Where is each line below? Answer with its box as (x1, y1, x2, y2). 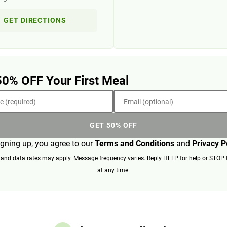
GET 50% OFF (89, 121, 138, 129)
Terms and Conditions (94, 139, 174, 148)
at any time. (97, 167, 130, 174)
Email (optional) (124, 98, 173, 106)
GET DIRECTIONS (4, 16, 66, 24)
